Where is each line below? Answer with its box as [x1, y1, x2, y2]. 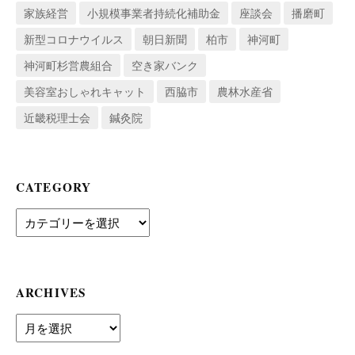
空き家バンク [132, 58, 198, 74]
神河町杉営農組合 [24, 58, 113, 74]
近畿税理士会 [24, 110, 90, 126]
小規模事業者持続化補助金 [87, 6, 220, 21]
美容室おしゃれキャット [24, 84, 146, 100]
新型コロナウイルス [24, 32, 124, 48]
